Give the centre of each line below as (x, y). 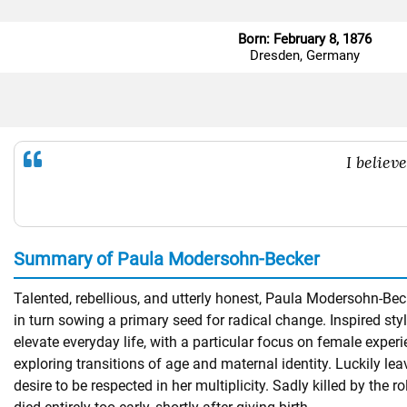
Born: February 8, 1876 (304, 39)
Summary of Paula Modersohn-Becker (167, 259)
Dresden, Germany (304, 55)
